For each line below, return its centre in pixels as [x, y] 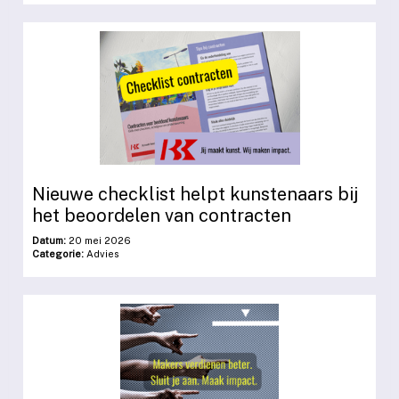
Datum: [49, 241]
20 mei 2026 [98, 241]
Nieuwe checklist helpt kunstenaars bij [195, 195]
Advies [102, 254]
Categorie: [58, 254]
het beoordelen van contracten [162, 216]
